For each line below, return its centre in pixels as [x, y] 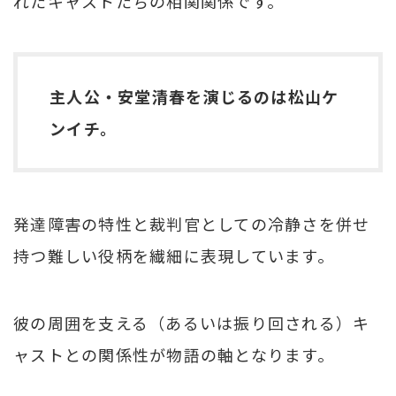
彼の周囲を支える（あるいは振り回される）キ [192, 322]
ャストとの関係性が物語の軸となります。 [174, 354]
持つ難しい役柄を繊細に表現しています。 [174, 255]
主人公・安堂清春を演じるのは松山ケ [194, 96]
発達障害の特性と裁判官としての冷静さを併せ [192, 223]
